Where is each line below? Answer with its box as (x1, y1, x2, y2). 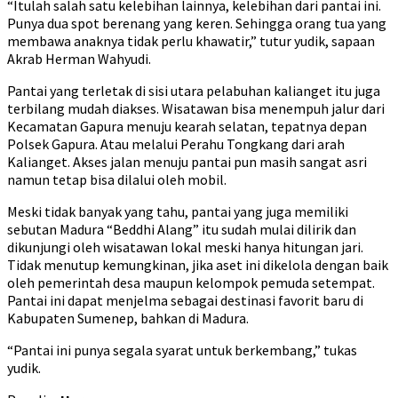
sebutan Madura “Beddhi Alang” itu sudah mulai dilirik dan (7, 220, 356, 238)
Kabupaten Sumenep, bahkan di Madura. (7, 309, 249, 327)
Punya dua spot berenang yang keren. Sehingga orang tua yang (7, 14, 386, 32)
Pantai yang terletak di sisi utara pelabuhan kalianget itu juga (7, 82, 380, 99)
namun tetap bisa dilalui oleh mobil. (7, 171, 227, 188)
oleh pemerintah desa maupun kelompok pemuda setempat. (7, 274, 375, 291)
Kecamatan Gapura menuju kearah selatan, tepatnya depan (7, 117, 367, 135)
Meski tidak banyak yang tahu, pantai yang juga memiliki (7, 203, 348, 220)
